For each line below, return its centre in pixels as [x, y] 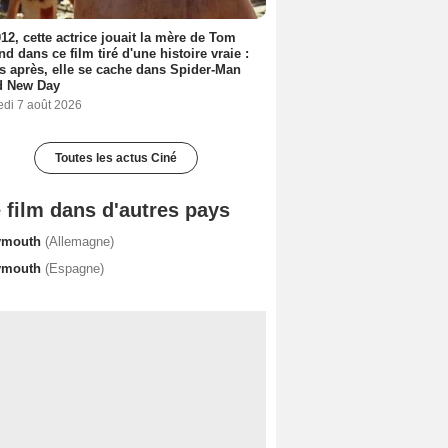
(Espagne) [74, 268]
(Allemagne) [79, 241]
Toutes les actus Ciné [116, 157]
